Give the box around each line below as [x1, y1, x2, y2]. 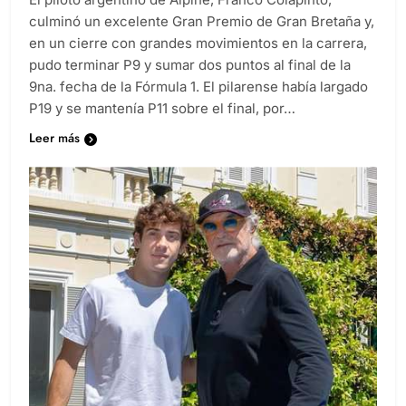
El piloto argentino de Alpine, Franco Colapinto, [29, 7, 332, 25]
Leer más [29, 145, 80, 164]
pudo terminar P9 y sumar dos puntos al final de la [29, 72, 351, 91]
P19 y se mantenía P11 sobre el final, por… [29, 116, 295, 134]
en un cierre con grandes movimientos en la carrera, [29, 51, 367, 69]
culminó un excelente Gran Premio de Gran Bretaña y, [29, 29, 374, 47]
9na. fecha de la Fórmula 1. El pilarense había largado [29, 94, 368, 112]
